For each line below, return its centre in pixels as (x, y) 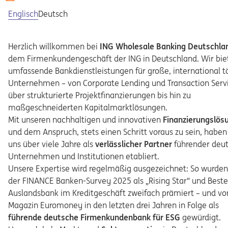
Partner (158, 144)
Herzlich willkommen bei (54, 46)
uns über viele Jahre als (52, 144)
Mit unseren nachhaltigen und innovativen (85, 120)
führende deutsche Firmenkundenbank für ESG (94, 217)
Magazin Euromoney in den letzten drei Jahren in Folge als (113, 205)
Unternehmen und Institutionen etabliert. (84, 156)
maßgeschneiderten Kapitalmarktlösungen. (88, 107)
